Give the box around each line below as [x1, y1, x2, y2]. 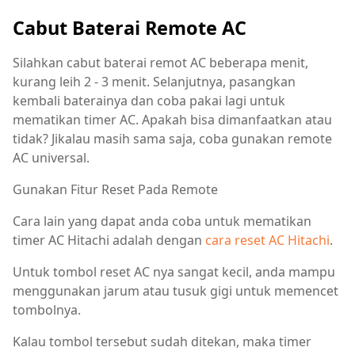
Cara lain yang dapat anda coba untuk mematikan [13, 212, 311, 231]
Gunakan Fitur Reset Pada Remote [13, 181, 218, 199]
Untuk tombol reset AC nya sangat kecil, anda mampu [13, 263, 335, 281]
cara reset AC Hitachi [205, 231, 330, 250]
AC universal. [13, 149, 90, 167]
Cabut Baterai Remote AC [13, 15, 246, 41]
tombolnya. [13, 301, 81, 319]
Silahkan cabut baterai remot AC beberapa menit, [13, 54, 308, 72]
